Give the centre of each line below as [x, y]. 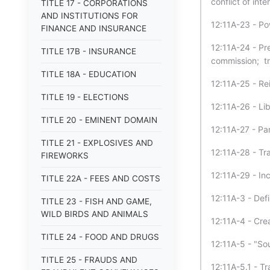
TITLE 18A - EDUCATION [89, 74]
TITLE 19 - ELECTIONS [85, 97]
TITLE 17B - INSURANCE [89, 51]
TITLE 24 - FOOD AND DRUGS [100, 237]
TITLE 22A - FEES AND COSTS [101, 178]
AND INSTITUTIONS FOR [89, 16]
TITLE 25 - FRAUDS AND [89, 260]
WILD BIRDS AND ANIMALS [95, 214]
